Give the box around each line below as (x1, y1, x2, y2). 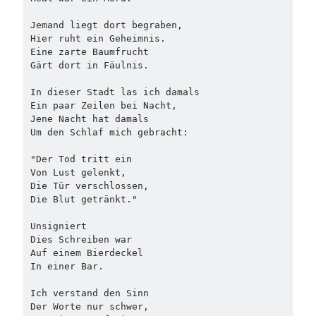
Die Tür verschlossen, (30, 180, 149, 191)
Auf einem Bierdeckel (30, 247, 143, 258)
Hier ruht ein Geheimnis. (30, 32, 166, 44)
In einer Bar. (30, 260, 104, 272)
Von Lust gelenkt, (30, 166, 126, 178)
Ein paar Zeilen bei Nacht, (30, 99, 177, 111)
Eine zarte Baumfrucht (30, 46, 149, 57)
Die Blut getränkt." (30, 193, 138, 205)
